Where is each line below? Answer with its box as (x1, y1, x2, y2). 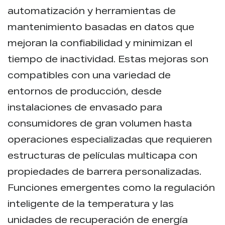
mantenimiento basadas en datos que (8, 23, 194, 33)
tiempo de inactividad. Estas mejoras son (8, 55, 208, 65)
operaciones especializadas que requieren (8, 136, 212, 145)
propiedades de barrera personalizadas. (8, 168, 201, 177)
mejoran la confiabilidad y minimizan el (8, 39, 192, 49)
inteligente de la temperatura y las (8, 200, 174, 209)
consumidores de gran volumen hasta (8, 120, 192, 129)
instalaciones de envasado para (8, 103, 162, 113)
